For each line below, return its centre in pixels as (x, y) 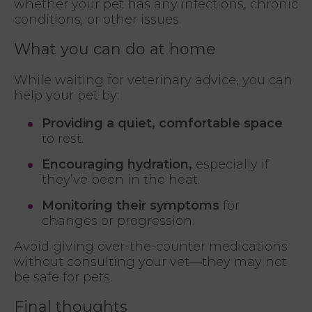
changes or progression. (118, 221)
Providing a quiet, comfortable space (162, 124)
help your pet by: (67, 96)
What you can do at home (115, 49)
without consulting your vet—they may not (150, 262)
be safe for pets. (63, 278)
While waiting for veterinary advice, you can (153, 80)
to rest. (63, 139)
